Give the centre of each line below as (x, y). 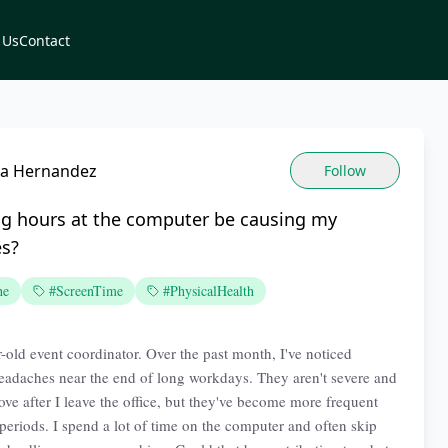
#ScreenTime (86, 290)
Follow (345, 170)
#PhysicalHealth (208, 290)
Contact (44, 40)
